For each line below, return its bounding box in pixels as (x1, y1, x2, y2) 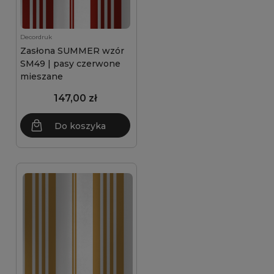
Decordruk (20, 33, 52, 41)
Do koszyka (54, 120, 106, 131)
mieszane (20, 71, 63, 82)
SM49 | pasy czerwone (20, 58, 120, 69)
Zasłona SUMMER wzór (20, 45, 124, 56)
